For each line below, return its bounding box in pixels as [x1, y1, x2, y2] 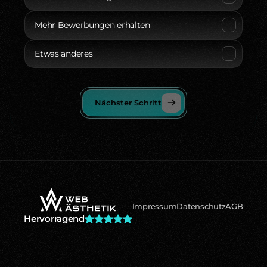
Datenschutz [176, 201, 226, 211]
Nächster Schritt [95, 98, 162, 108]
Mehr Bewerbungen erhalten [35, 19, 150, 30]
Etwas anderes [35, 48, 93, 59]
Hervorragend [24, 212, 85, 224]
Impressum [132, 201, 177, 211]
